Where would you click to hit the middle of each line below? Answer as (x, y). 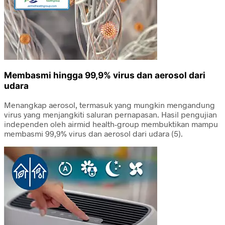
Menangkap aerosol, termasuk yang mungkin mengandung (109, 104)
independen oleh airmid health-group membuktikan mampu (111, 124)
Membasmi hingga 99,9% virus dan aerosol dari (105, 75)
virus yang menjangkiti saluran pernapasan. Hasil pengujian (110, 114)
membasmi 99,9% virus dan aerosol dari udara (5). (93, 133)
